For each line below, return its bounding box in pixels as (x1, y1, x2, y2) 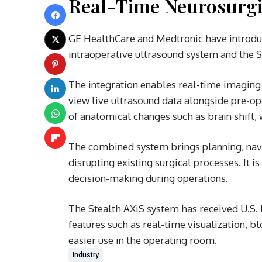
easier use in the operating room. (68, 234, 217, 246)
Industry (73, 251, 99, 259)
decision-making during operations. (68, 172, 228, 184)
